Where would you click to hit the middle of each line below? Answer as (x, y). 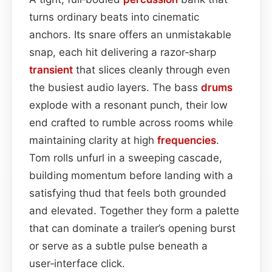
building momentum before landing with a (131, 175)
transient (51, 70)
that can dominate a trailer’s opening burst (132, 228)
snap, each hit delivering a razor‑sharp (123, 52)
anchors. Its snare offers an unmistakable (130, 34)
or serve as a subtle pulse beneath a (118, 246)
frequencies (187, 140)
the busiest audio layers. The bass (115, 87)
